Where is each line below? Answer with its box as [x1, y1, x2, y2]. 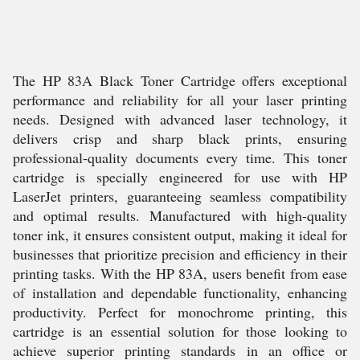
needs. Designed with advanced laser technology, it [13, 109, 347, 129]
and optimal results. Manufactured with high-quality [13, 206, 347, 225]
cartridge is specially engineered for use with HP [13, 167, 347, 186]
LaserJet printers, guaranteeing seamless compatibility [13, 186, 347, 206]
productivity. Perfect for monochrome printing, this [13, 302, 347, 321]
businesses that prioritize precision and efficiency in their [13, 244, 347, 264]
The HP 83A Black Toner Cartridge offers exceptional [13, 71, 347, 90]
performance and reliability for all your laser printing [13, 90, 347, 109]
